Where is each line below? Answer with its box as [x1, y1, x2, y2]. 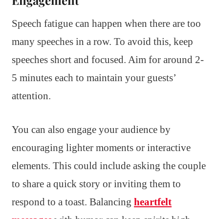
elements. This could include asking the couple [12, 159, 206, 172]
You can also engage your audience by [12, 123, 171, 135]
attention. [12, 89, 51, 102]
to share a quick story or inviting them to [12, 177, 181, 190]
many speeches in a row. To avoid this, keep [12, 35, 193, 47]
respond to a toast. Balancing [12, 196, 134, 208]
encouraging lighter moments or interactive [12, 141, 191, 153]
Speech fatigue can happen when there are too [12, 17, 201, 29]
